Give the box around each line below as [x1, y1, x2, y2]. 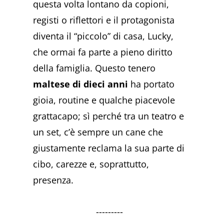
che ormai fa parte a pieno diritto [33, 45, 173, 58]
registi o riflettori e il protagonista [33, 13, 175, 26]
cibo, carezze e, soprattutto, [33, 157, 149, 170]
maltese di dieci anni [33, 77, 128, 90]
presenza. [33, 173, 74, 186]
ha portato [128, 77, 175, 90]
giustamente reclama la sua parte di [33, 141, 185, 154]
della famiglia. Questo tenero [33, 61, 156, 74]
